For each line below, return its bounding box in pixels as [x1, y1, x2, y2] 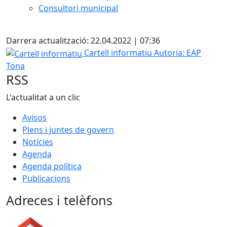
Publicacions [22, 172, 70, 184]
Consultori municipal [39, 3, 118, 14]
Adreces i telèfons [6, 191, 112, 209]
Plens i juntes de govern [22, 124, 114, 135]
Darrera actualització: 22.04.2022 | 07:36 [6, 35, 160, 46]
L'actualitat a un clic [6, 91, 80, 103]
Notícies [22, 136, 53, 147]
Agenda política [22, 160, 82, 172]
